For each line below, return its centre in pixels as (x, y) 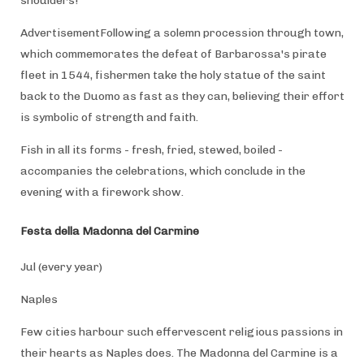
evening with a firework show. (102, 192)
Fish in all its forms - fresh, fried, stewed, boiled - (151, 149)
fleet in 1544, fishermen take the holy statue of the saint (173, 75)
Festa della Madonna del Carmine (109, 231)
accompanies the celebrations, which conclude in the (162, 171)
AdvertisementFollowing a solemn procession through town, (182, 32)
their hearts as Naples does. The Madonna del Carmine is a (179, 353)
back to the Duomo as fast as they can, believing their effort (182, 96)
